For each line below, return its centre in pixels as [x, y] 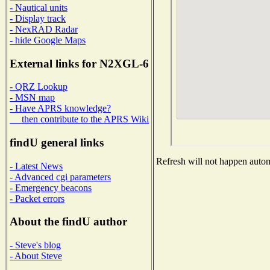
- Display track [38, 18]
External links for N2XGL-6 [79, 63]
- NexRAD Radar [44, 29]
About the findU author [68, 222]
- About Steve [36, 256]
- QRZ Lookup [39, 87]
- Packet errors [37, 198]
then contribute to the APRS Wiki [79, 119]
